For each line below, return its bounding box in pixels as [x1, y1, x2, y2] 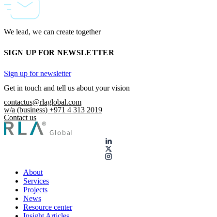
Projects [23, 186, 47, 194]
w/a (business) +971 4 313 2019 [4, 106, 102, 114]
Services [23, 177, 49, 186]
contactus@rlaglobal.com [4, 98, 81, 107]
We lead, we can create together [4, 28, 101, 36]
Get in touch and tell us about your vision [4, 84, 130, 93]
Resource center [23, 203, 72, 212]
